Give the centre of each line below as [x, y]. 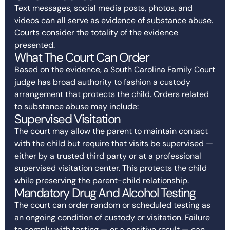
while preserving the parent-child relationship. [102, 180]
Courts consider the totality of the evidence [96, 32]
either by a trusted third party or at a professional [108, 156]
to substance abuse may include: [76, 106]
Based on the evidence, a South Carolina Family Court [115, 69]
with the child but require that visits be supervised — [114, 143]
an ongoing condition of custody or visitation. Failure [112, 217]
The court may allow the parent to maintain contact [111, 131]
